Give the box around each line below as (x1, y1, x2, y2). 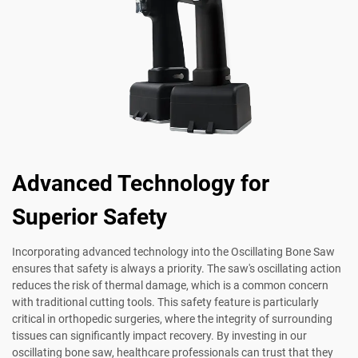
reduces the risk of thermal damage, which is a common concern (12, 278, 328, 292)
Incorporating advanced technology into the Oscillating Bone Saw (12, 245, 335, 258)
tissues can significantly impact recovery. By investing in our (12, 328, 307, 342)
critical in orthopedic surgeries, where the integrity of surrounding (12, 312, 332, 325)
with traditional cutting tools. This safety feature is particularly (12, 295, 319, 308)
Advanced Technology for (12, 169, 269, 197)
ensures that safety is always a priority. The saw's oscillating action (12, 261, 341, 275)
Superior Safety (12, 203, 167, 230)
